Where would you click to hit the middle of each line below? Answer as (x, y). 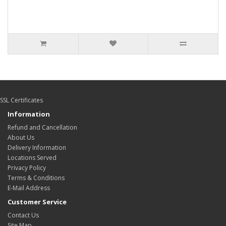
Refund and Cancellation (42, 128)
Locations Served (32, 158)
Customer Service (37, 202)
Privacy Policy (27, 168)
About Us (21, 138)
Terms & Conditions (36, 178)
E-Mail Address (29, 188)
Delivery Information (37, 148)
